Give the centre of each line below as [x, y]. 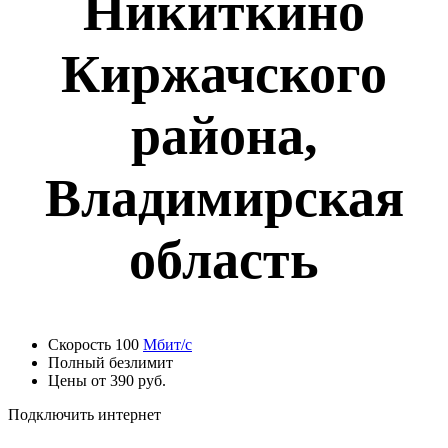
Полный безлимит [110, 362]
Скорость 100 [95, 344]
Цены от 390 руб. [107, 380]
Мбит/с [167, 344]
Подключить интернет [84, 414]
